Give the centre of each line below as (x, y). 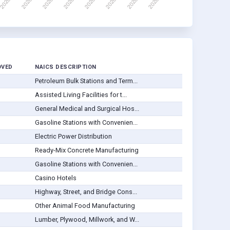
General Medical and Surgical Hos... (87, 109)
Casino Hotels (55, 178)
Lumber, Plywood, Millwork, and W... (87, 220)
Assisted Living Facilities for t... (81, 95)
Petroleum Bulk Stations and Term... (86, 81)
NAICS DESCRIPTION (66, 67)
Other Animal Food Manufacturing (85, 206)
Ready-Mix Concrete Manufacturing (87, 150)
